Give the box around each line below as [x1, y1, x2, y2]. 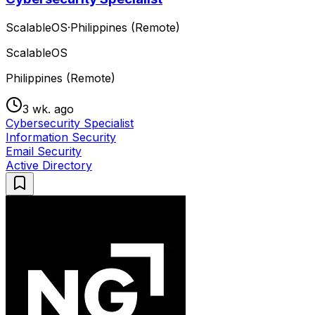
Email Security [6, 144, 82, 159]
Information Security [6, 130, 116, 145]
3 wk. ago [22, 102, 74, 117]
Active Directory [6, 158, 92, 173]
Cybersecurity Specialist [6, 116, 134, 131]
